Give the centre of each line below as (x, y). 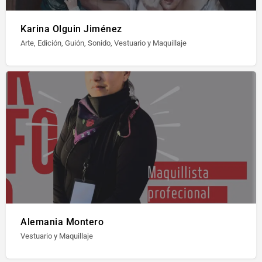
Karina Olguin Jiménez (71, 29)
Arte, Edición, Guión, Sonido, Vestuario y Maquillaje (104, 43)
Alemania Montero (62, 222)
